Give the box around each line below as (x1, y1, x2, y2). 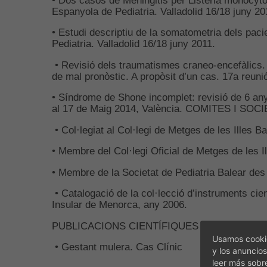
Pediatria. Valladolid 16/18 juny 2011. (52, 38, 215, 49)
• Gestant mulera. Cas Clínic (52, 241, 185, 252)
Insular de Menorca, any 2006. (52, 199, 190, 210)
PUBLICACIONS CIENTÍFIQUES (52, 220, 198, 231)
